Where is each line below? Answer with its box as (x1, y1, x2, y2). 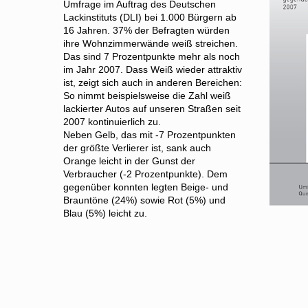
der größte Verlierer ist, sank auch (63, 142, 211, 153)
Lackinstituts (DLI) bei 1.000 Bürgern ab (63, 12, 236, 23)
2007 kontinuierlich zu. (63, 116, 161, 127)
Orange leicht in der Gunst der (63, 155, 195, 166)
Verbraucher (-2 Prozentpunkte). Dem (63, 168, 228, 179)
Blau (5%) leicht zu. (63, 208, 147, 219)
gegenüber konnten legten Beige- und (63, 181, 228, 192)
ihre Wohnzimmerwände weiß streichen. (63, 38, 238, 49)
